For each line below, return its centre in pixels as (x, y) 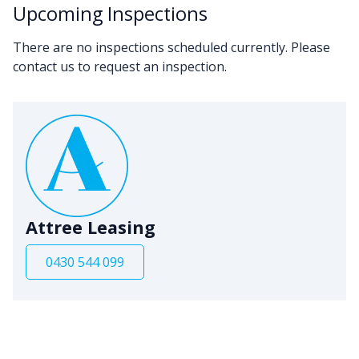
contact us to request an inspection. (120, 66)
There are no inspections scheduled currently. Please (171, 47)
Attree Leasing (91, 227)
